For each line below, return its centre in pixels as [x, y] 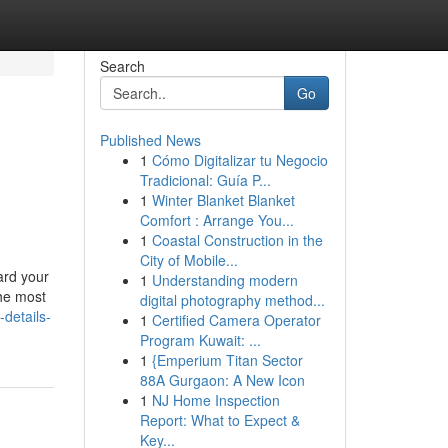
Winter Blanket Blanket [223, 200]
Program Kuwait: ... [200, 340]
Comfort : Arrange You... [216, 220]
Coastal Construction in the [237, 240]
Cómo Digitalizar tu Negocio [239, 160]
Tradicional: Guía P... [205, 180]
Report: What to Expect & [219, 420]
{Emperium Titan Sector [227, 360]
